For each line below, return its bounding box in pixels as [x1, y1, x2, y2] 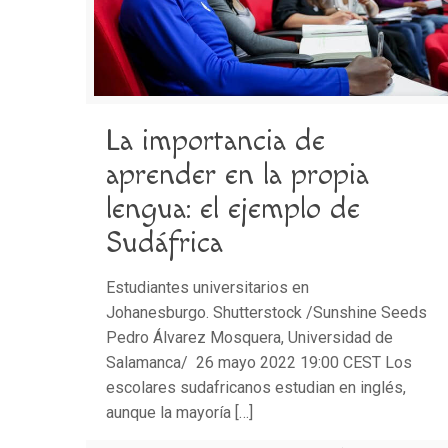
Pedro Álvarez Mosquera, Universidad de [106, 328, 394, 348]
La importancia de [106, 123, 326, 160]
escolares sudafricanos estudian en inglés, [106, 378, 407, 398]
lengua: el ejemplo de [106, 191, 361, 228]
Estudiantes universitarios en [106, 278, 310, 298]
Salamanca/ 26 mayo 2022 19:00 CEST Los [106, 353, 413, 373]
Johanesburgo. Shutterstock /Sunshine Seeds [106, 303, 428, 323]
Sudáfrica [106, 225, 224, 262]
